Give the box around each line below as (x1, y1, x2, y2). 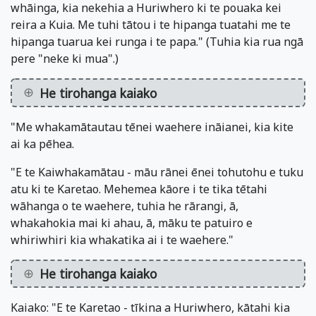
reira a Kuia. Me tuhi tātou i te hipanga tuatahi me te (11, 17, 291, 33)
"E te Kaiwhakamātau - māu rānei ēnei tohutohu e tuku (11, 164, 303, 180)
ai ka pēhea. (11, 135, 74, 152)
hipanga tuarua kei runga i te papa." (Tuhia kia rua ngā (11, 34, 303, 50)
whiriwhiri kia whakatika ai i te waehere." (11, 231, 233, 248)
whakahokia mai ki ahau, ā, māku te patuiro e (11, 214, 253, 231)
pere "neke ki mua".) (11, 51, 119, 67)
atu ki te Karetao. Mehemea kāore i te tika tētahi (11, 181, 267, 197)
